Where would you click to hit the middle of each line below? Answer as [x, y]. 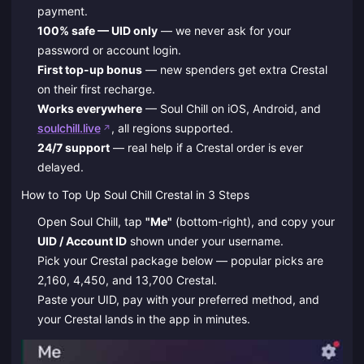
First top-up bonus [89, 69]
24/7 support [73, 147]
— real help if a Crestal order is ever [206, 147]
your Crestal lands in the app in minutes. [143, 319]
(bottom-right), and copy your [253, 222]
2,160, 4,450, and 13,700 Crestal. [127, 280]
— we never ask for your [224, 30]
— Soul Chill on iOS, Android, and [231, 108]
